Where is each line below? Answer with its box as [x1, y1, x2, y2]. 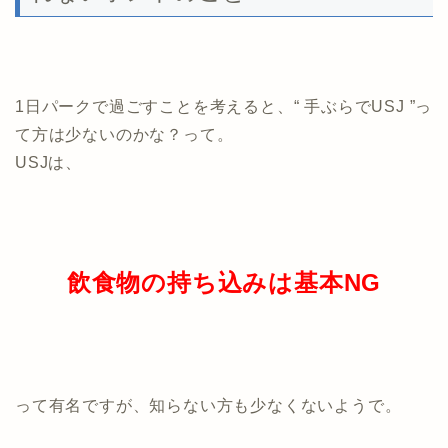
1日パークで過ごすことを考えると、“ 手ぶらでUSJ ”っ [15, 98, 433, 116]
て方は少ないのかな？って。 [15, 126, 234, 144]
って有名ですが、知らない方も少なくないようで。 [15, 397, 402, 415]
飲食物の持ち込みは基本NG [66, 269, 382, 297]
